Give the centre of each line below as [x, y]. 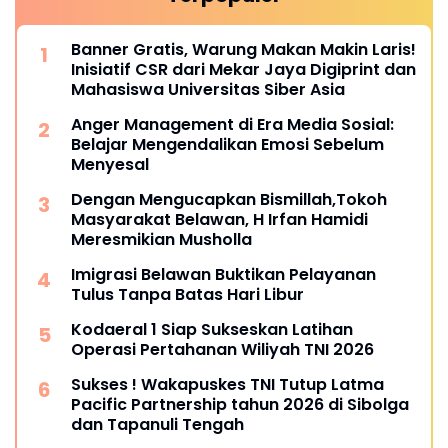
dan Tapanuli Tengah [157, 425]
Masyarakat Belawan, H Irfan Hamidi [219, 220]
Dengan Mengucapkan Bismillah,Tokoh [229, 200]
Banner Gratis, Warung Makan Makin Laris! [243, 50]
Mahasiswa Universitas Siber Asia [208, 90]
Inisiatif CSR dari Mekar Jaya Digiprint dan [243, 70]
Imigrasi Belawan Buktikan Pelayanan [223, 275]
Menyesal [110, 165]
